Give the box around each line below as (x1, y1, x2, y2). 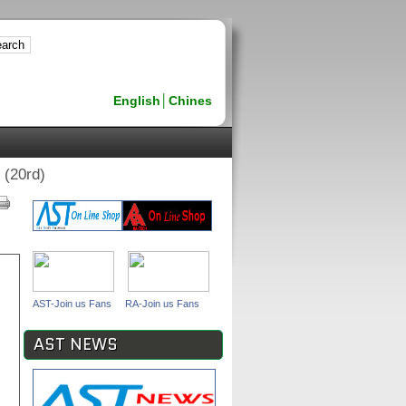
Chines (169, 93, 219, 108)
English (113, 93, 160, 108)
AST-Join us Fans (33, 298, 111, 309)
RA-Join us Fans (125, 298, 199, 309)
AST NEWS (34, 333, 118, 356)
